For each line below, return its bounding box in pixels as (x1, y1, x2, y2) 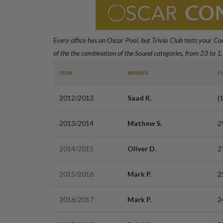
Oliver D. (127, 144, 156, 153)
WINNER (127, 70, 148, 76)
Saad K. (127, 94, 152, 102)
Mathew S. (127, 119, 162, 127)
